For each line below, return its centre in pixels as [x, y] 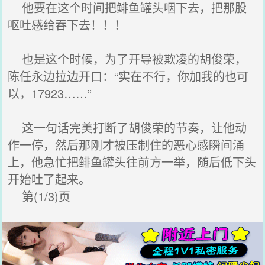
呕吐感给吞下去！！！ [67, 25]
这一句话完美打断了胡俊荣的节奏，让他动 [127, 127]
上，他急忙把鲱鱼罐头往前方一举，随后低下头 [132, 162]
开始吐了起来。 [49, 179]
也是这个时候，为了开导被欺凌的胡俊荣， [127, 59]
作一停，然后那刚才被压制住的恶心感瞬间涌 [126, 145]
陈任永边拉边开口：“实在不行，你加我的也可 [128, 76]
